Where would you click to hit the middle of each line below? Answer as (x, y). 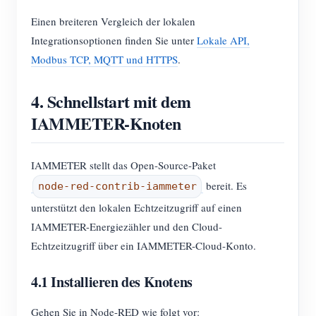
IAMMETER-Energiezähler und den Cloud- (127, 226)
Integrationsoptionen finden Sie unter (114, 40)
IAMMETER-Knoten (106, 123)
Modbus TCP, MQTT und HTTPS (104, 59)
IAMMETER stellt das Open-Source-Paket (123, 165)
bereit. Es (225, 185)
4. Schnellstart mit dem (111, 101)
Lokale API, (223, 40)
